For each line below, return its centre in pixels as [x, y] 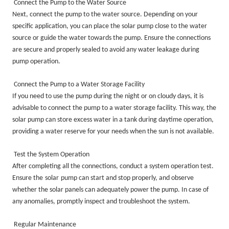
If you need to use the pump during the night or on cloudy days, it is [108, 96]
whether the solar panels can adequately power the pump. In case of [111, 190]
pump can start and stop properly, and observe [128, 178]
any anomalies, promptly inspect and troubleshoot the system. [101, 201]
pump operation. [37, 61]
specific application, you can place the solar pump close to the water [110, 26]
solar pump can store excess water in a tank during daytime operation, [113, 120]
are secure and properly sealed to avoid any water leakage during [106, 50]
